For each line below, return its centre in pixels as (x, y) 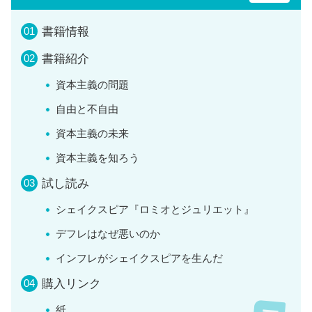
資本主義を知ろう (97, 157)
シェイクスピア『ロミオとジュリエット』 (155, 209)
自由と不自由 (87, 109)
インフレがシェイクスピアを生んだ (139, 258)
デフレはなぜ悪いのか (108, 233)
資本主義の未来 (92, 133)
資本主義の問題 (92, 84)
